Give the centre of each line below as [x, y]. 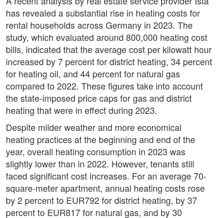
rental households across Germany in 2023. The [99, 25]
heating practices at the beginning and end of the [100, 139]
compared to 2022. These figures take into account [104, 86]
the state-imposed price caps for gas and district [99, 98]
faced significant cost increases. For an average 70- [106, 176]
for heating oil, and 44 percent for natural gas [93, 74]
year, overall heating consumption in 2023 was [96, 152]
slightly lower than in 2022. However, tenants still [100, 164]
